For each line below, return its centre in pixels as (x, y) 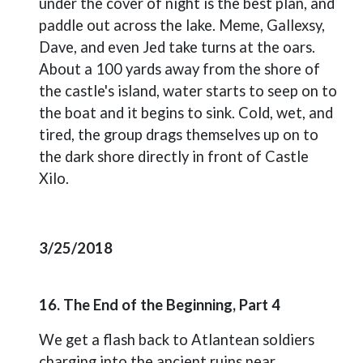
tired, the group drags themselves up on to (179, 135)
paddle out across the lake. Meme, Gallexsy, (182, 25)
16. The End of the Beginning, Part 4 (160, 305)
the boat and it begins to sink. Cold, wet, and (186, 113)
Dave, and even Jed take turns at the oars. (177, 47)
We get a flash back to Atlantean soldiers (177, 340)
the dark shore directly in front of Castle (174, 156)
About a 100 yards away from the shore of (179, 69)
